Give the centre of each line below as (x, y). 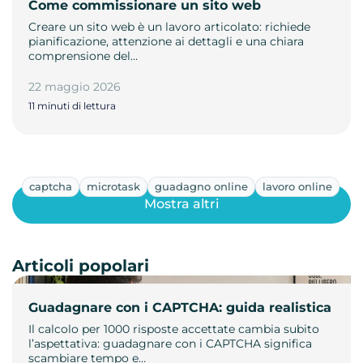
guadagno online (201, 186)
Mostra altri (181, 204)
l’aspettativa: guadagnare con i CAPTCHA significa (170, 343)
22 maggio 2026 (75, 86)
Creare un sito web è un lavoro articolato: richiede (169, 26)
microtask (113, 186)
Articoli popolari (81, 265)
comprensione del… (83, 56)
